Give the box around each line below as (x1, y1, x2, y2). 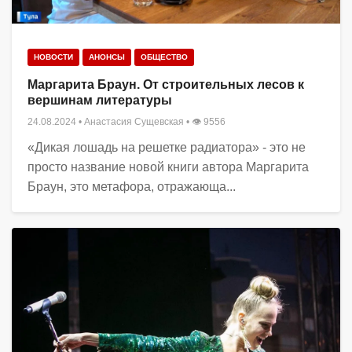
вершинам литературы (27, 93, 172, 108)
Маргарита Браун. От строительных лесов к (27, 78, 304, 92)
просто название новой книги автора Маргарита (27, 160, 309, 174)
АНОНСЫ (89, 53, 125, 62)
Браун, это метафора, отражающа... (27, 180, 236, 194)
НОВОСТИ (34, 53, 73, 62)
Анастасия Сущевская (84, 116, 184, 128)
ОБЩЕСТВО (141, 53, 188, 62)
